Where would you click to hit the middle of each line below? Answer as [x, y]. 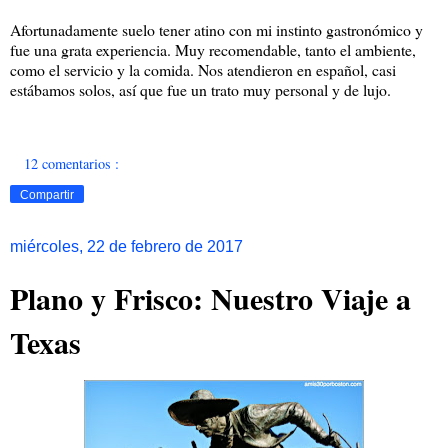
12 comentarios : [72, 163]
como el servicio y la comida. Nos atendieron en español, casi [203, 70]
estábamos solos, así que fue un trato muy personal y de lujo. [200, 90]
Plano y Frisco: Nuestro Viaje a [210, 297]
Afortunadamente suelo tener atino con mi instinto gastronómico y [216, 30]
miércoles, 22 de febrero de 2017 [126, 246]
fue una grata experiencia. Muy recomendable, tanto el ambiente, [213, 50]
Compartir [47, 194]
